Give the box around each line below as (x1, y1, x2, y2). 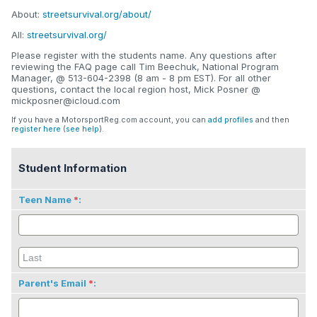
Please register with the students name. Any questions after (11, 50, 277, 62)
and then (253, 115, 289, 125)
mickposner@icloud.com (11, 95, 120, 107)
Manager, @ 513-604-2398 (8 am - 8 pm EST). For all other (11, 72, 271, 84)
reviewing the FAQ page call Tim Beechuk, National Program (11, 61, 279, 73)
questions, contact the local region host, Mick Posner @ (11, 83, 260, 96)
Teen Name (18, 194, 71, 206)
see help (66, 125, 99, 134)
